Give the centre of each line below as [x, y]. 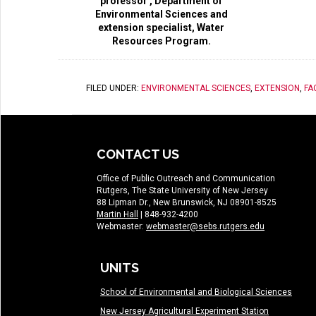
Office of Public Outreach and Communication [186, 179]
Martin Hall [117, 215]
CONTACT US [138, 154]
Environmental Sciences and [161, 14]
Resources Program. [161, 41]
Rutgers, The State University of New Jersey [182, 191]
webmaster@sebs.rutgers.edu [205, 227]
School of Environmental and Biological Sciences [196, 292]
